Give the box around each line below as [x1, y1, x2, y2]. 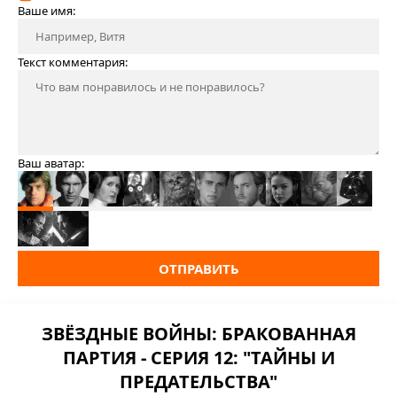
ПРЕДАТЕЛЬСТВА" [120, 370, 277, 393]
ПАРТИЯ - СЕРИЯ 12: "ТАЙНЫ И [62, 346, 335, 370]
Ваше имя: [18, 3, 75, 19]
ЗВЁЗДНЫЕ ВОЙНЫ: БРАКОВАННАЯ [41, 322, 356, 346]
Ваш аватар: [18, 155, 84, 171]
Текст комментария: [18, 54, 128, 70]
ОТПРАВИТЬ [158, 260, 239, 277]
